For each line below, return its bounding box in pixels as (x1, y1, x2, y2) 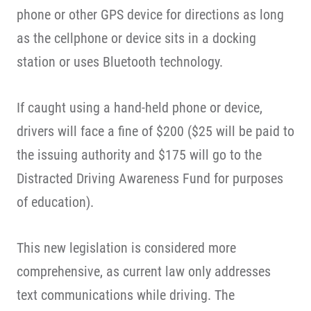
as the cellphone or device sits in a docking (17, 30, 256, 47)
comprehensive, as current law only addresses (17, 263, 271, 280)
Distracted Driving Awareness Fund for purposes (17, 170, 283, 187)
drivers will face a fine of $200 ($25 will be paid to (17, 123, 294, 140)
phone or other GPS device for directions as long (17, 6, 284, 23)
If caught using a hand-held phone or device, (17, 99, 262, 116)
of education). (17, 194, 94, 210)
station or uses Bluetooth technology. (17, 53, 223, 70)
